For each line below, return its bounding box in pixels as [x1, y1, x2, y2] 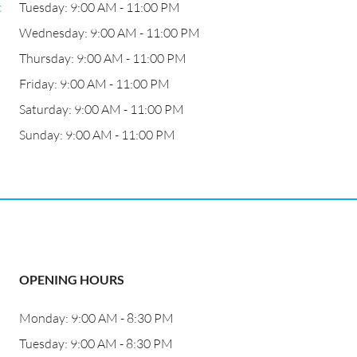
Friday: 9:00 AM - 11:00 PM [19, 76, 170, 92]
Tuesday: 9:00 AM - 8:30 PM [19, 335, 173, 351]
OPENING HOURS [19, 272, 124, 287]
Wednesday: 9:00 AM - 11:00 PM [19, 25, 200, 41]
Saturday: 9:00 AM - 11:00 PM [19, 101, 184, 117]
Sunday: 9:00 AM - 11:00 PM [19, 127, 175, 143]
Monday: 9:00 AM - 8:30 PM [19, 310, 174, 326]
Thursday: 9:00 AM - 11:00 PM [19, 50, 186, 66]
